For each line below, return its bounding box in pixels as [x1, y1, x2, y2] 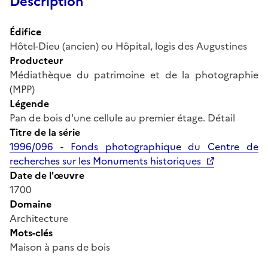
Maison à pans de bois [10, 239, 110, 254]
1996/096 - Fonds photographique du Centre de [10, 139, 258, 154]
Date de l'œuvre [10, 167, 84, 182]
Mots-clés [10, 225, 53, 240]
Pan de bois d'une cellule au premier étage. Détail [10, 110, 235, 125]
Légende [10, 96, 49, 111]
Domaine [10, 196, 51, 211]
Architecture [10, 211, 68, 226]
